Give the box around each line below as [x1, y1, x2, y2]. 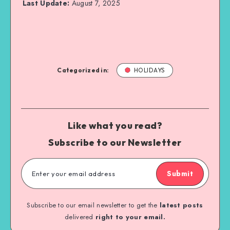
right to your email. [95, 212, 165, 222]
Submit [167, 168, 193, 179]
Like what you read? [67, 119, 163, 131]
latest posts [159, 200, 203, 210]
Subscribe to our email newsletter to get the [27, 200, 160, 210]
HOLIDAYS [133, 66, 165, 74]
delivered [65, 212, 95, 222]
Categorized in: [57, 66, 109, 74]
